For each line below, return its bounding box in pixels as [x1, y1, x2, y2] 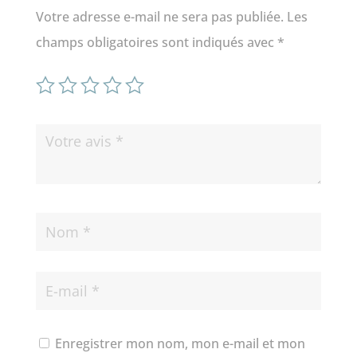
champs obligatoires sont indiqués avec [35, 33, 277, 52]
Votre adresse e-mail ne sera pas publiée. [35, 8, 284, 26]
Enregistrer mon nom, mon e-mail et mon [54, 335, 305, 353]
